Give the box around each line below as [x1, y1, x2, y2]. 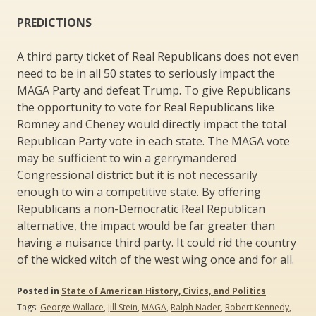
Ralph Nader [171, 300, 221, 313]
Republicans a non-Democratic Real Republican [17, 200, 265, 217]
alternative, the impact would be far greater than [17, 217, 275, 233]
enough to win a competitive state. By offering [17, 183, 261, 200]
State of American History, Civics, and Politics [61, 284, 266, 297]
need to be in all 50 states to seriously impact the [17, 65, 275, 81]
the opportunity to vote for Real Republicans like [17, 99, 274, 115]
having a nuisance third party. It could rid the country [17, 234, 296, 250]
